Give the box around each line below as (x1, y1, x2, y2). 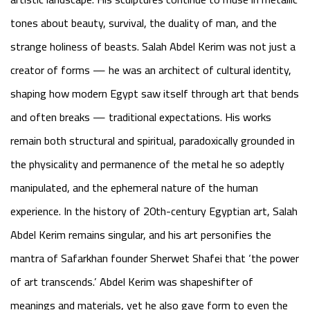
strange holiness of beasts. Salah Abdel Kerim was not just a (10, 36, 295, 57)
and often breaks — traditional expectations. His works (10, 107, 271, 127)
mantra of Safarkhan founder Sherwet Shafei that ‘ (10, 248, 251, 268)
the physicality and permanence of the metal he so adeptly (10, 154, 284, 174)
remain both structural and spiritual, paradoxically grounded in (10, 130, 295, 151)
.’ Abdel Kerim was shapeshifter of (93, 271, 253, 292)
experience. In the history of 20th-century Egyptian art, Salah (10, 201, 298, 221)
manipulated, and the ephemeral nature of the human (10, 177, 258, 198)
